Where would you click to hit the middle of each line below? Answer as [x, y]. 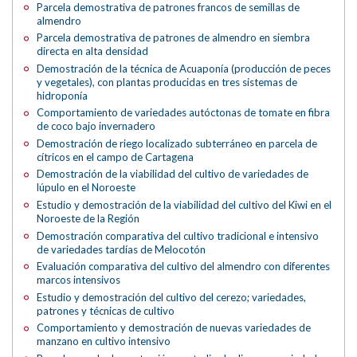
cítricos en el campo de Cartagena [116, 157]
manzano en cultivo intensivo [104, 341]
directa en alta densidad [93, 51]
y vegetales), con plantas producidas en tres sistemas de [167, 82]
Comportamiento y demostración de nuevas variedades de [174, 328]
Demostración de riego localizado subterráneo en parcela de [177, 143]
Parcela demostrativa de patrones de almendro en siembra [174, 38]
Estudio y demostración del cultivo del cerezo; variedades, [172, 297]
